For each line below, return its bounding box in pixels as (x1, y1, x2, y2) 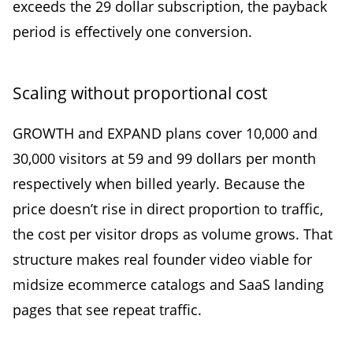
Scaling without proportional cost (13, 81, 267, 104)
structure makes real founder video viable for (13, 249, 312, 269)
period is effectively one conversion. (13, 21, 252, 41)
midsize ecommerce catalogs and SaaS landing (13, 274, 324, 294)
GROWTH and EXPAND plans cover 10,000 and (13, 123, 318, 143)
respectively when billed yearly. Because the (13, 173, 305, 193)
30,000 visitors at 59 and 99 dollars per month (13, 148, 316, 168)
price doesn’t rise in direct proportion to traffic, (13, 199, 323, 218)
